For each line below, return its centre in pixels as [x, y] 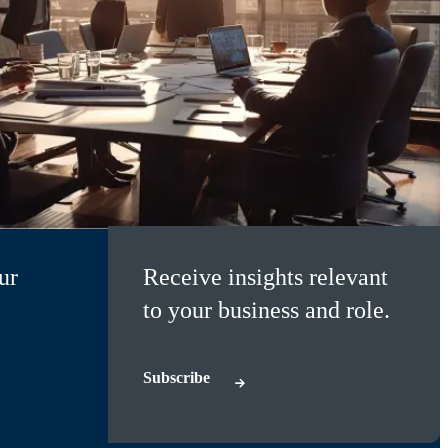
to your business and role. [266, 309]
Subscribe [176, 377]
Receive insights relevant [265, 276]
